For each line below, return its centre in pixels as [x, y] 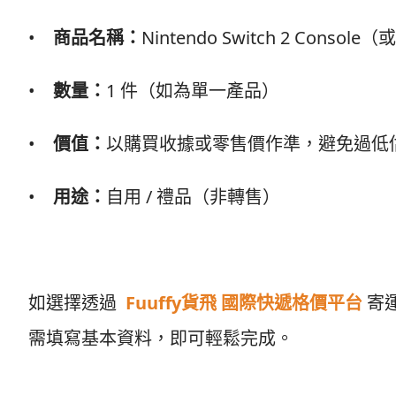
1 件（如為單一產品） [193, 90]
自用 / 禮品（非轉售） [193, 196]
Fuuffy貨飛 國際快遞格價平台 [244, 302]
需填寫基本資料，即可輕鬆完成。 [161, 338]
